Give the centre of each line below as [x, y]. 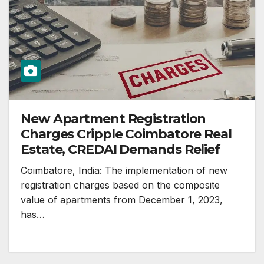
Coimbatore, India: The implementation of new [124, 171]
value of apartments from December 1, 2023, [122, 200]
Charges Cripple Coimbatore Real [126, 134]
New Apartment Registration [113, 119]
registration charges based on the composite [120, 185]
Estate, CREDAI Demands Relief [121, 150]
